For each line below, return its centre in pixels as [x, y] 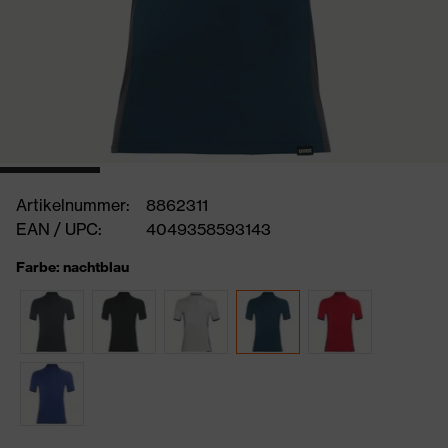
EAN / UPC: [59, 229]
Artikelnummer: [73, 205]
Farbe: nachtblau [72, 267]
